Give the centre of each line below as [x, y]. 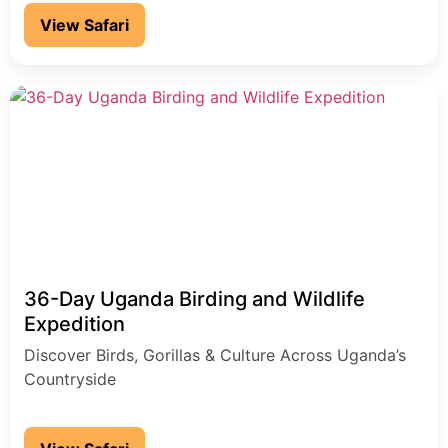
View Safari [84, 25]
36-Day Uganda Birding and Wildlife [194, 299]
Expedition [74, 324]
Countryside [70, 379]
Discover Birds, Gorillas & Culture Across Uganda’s [215, 355]
